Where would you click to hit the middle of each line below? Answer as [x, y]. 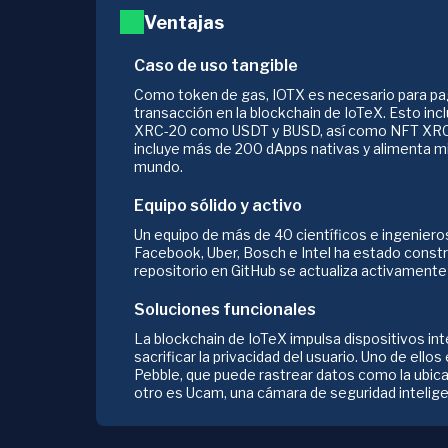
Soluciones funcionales [225, 309]
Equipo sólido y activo [218, 205]
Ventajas [184, 22]
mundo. [158, 166]
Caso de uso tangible [216, 65]
